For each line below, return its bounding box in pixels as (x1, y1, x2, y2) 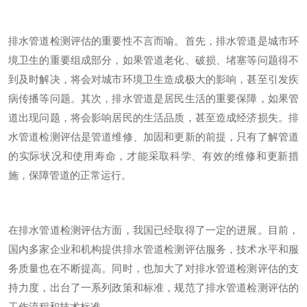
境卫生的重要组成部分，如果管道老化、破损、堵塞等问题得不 (8, 53, 299, 66)
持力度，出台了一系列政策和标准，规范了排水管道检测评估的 (8, 281, 299, 293)
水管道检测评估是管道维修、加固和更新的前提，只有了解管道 (8, 130, 299, 143)
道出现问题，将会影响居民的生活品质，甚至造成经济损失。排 (8, 111, 299, 123)
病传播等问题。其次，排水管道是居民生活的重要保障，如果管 (8, 92, 299, 104)
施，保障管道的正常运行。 (8, 169, 132, 181)
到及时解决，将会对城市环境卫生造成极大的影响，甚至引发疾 (8, 73, 299, 85)
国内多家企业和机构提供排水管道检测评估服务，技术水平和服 (8, 243, 299, 255)
